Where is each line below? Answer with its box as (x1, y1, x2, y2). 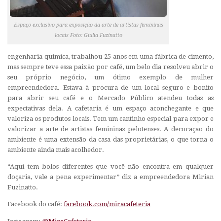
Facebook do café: (7, 200, 64, 208)
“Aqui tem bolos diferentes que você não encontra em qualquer (7, 163, 214, 171)
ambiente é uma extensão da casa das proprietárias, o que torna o (7, 136, 214, 144)
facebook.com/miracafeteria (64, 200, 150, 208)
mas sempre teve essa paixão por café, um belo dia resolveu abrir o (7, 63, 214, 71)
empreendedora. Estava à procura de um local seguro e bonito (7, 84, 214, 92)
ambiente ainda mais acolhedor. (7, 146, 104, 154)
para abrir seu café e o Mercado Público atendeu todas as (7, 94, 214, 102)
